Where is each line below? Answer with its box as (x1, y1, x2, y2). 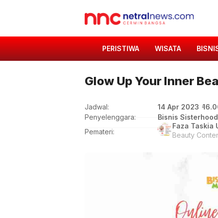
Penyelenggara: (85, 113, 136, 121)
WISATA (155, 44, 181, 53)
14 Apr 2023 (158, 102, 199, 111)
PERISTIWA (102, 44, 139, 53)
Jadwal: (85, 103, 109, 111)
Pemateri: (85, 127, 114, 136)
